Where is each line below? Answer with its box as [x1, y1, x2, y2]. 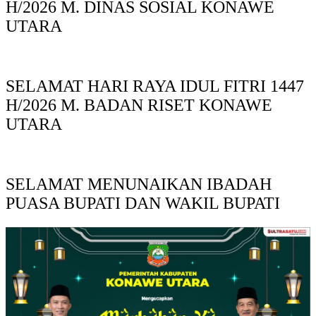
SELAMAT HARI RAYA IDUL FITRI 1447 [6, 77, 304, 96]
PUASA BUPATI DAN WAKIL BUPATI [6, 194, 280, 213]
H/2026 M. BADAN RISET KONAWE [6, 96, 272, 115]
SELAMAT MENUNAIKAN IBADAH [6, 175, 272, 194]
